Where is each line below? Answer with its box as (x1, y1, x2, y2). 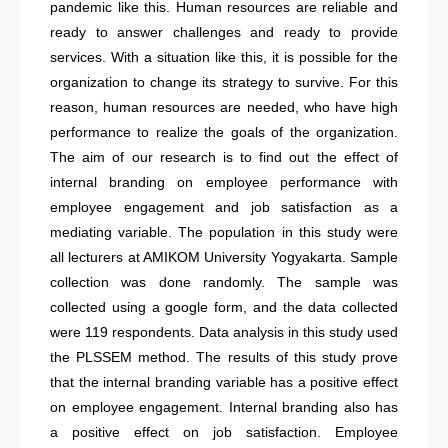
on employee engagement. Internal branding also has (50, 399, 398, 415)
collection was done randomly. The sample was (50, 274, 398, 290)
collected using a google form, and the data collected (50, 299, 398, 315)
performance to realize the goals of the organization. (50, 124, 398, 140)
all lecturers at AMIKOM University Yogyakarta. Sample (50, 249, 398, 265)
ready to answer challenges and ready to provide (50, 24, 398, 40)
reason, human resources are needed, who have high (50, 99, 398, 115)
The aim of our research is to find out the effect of (50, 149, 398, 165)
